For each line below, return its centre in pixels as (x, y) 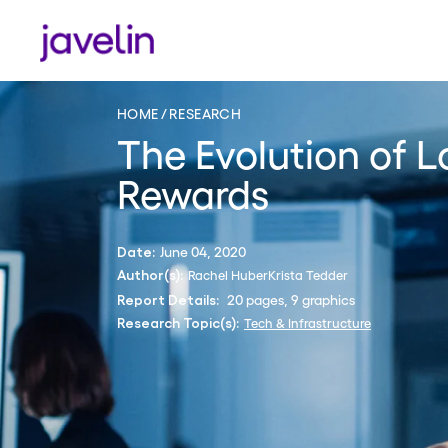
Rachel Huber (228, 274)
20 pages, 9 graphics (289, 298)
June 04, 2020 (203, 250)
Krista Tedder (308, 274)
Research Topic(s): (178, 322)
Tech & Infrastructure (307, 322)
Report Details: (168, 299)
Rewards (193, 192)
